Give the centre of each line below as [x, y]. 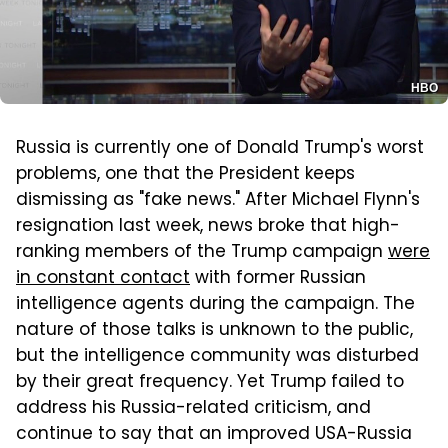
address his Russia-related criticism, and [193, 408]
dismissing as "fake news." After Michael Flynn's [218, 200]
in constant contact [103, 278]
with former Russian [278, 278]
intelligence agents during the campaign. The [215, 304]
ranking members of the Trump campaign [202, 252]
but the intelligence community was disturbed [217, 356]
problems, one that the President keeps [185, 174]
